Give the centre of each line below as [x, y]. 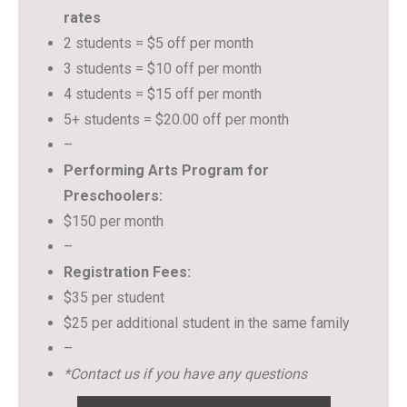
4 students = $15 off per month [163, 94]
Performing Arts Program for [166, 170]
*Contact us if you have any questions [185, 374]
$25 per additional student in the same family [207, 323]
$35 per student [114, 298]
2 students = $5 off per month [159, 43]
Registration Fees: [127, 272]
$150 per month [114, 221]
